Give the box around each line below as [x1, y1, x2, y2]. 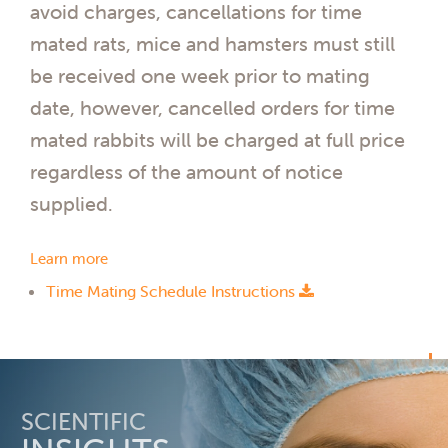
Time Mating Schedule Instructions [46, 281, 299, 302]
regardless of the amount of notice [30, 159, 343, 184]
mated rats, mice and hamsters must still [30, 31, 395, 56]
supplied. [30, 191, 113, 216]
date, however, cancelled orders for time [30, 95, 395, 120]
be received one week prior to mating [30, 63, 370, 88]
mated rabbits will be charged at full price [30, 127, 405, 152]
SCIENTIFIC [21, 407, 146, 437]
